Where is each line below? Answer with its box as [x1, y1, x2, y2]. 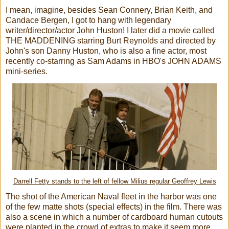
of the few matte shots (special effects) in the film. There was [6, 202, 222, 211]
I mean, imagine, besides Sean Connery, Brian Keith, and [6, 5, 213, 14]
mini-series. [6, 66, 48, 76]
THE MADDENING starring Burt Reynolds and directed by [6, 36, 216, 45]
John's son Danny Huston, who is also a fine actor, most [6, 46, 207, 55]
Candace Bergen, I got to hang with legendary [6, 15, 171, 25]
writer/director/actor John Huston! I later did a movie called [6, 26, 215, 35]
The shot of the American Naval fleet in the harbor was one [6, 192, 217, 201]
